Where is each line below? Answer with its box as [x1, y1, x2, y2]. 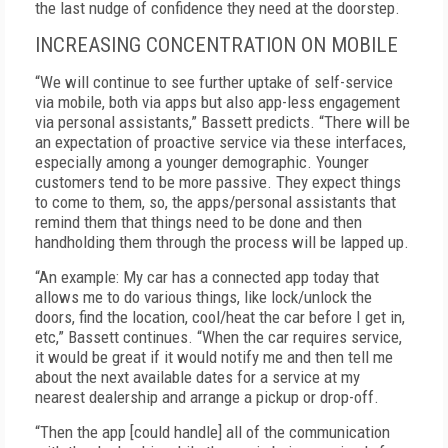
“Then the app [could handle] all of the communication [35, 422, 390, 442]
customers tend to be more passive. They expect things [35, 172, 401, 192]
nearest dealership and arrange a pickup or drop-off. [35, 387, 379, 407]
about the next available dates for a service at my [35, 367, 360, 387]
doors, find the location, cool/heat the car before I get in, [35, 307, 405, 327]
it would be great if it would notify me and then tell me [35, 347, 393, 367]
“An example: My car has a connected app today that [35, 267, 379, 287]
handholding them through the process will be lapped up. [35, 232, 409, 252]
